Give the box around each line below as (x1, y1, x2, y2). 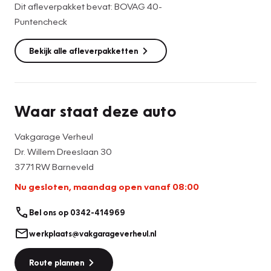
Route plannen (29, 257, 84, 267)
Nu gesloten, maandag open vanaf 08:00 (15, 180, 199, 192)
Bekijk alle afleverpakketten (29, 45, 138, 56)
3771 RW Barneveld (15, 160, 94, 172)
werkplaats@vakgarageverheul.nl (29, 228, 156, 238)
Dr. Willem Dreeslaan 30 (15, 145, 112, 157)
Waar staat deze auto (15, 100, 176, 120)
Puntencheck (15, 15, 67, 27)
